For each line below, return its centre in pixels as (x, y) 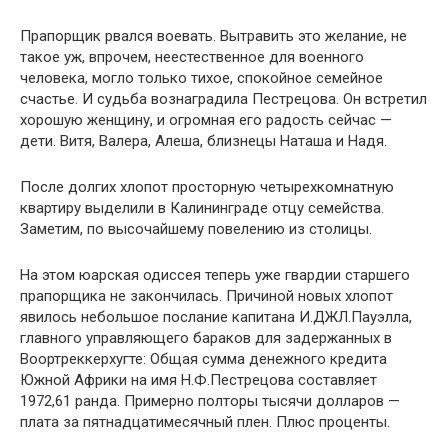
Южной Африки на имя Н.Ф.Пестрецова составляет (198, 380)
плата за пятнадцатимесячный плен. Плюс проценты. (205, 422)
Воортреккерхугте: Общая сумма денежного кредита (203, 359)
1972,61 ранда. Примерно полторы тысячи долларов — (210, 401)
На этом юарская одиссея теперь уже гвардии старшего (215, 275)
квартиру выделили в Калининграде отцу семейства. (202, 208)
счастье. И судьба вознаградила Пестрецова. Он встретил (223, 99)
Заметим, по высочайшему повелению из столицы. (196, 229)
